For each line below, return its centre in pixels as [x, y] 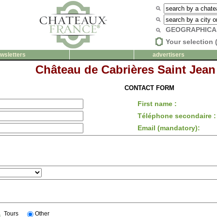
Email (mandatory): [169, 128]
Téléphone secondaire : [177, 116]
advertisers [168, 55]
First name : [157, 104]
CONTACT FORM [149, 88]
